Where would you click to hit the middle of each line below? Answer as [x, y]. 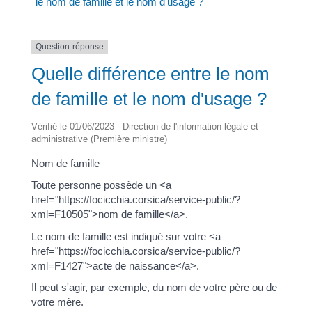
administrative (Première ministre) [99, 139]
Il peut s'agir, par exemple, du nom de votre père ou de [154, 287]
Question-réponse [69, 47]
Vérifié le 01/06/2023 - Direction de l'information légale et [145, 126]
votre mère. [57, 302]
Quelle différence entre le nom [150, 73]
